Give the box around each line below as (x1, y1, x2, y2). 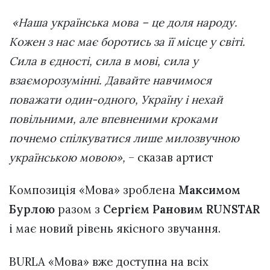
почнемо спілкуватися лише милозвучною (9, 131, 239, 146)
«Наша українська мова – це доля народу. (9, 15, 237, 30)
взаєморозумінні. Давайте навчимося (9, 73, 212, 88)
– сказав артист (128, 150, 219, 165)
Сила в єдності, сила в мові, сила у (9, 54, 198, 69)
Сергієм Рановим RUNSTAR (103, 202, 260, 217)
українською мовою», (9, 150, 128, 165)
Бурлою (9, 202, 55, 217)
